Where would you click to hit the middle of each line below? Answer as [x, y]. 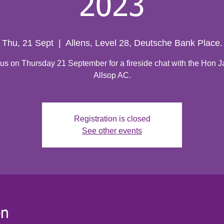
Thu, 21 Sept [27, 43]
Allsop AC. [112, 75]
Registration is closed [112, 119]
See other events [112, 131]
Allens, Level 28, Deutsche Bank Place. [144, 43]
